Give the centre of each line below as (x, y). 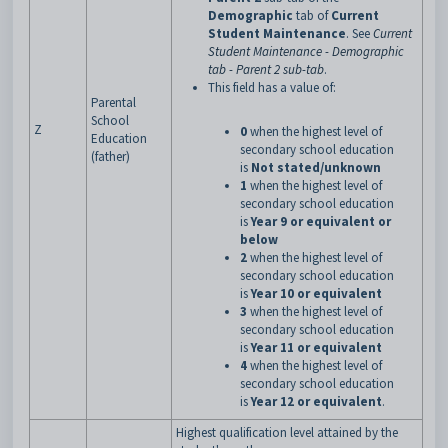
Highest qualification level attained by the (287, 432)
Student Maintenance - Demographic (306, 51)
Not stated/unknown (316, 167)
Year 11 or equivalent (316, 347)
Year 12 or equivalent (316, 401)
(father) (110, 156)
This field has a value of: (272, 87)
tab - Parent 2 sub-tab (266, 69)
